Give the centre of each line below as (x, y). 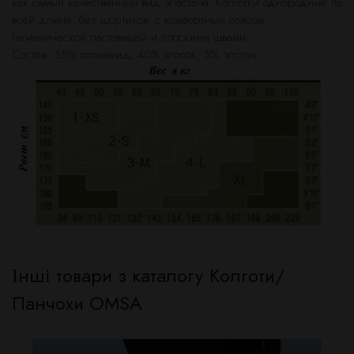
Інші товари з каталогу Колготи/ (148, 275)
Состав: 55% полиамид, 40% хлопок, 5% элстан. (136, 55)
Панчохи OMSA (77, 303)
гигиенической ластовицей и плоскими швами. (130, 37)
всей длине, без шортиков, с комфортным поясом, (139, 20)
